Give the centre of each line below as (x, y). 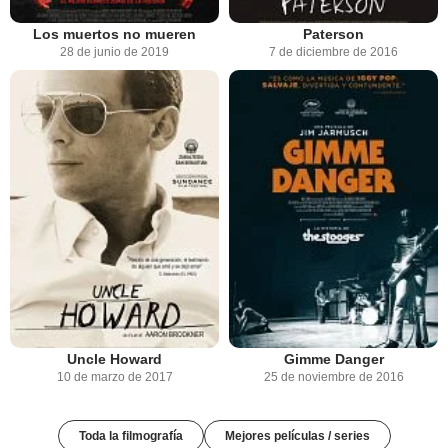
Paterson (333, 33)
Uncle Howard (114, 359)
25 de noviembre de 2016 (333, 377)
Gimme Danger (333, 359)
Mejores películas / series (297, 436)
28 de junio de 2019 (114, 51)
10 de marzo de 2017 (114, 377)
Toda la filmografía (130, 436)
